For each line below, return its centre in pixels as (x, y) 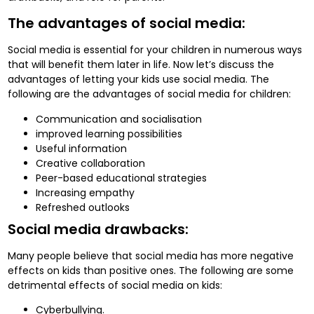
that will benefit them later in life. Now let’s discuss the (141, 65)
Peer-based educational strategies (122, 178)
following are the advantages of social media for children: (150, 94)
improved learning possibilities (109, 134)
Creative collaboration (91, 163)
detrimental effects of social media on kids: (115, 285)
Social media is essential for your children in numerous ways (155, 50)
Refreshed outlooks (83, 207)
